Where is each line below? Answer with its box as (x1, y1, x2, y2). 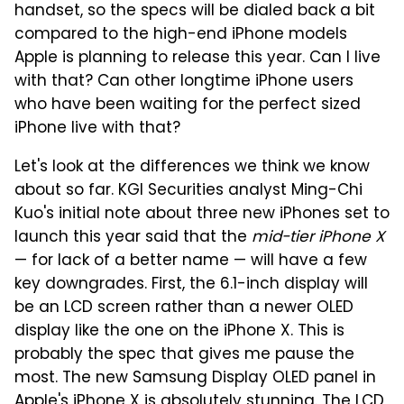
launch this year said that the (14, 225, 252, 251)
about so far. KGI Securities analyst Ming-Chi (14, 178, 363, 204)
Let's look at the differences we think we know (14, 154, 370, 180)
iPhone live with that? (14, 115, 180, 142)
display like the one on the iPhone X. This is (14, 318, 344, 344)
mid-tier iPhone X (252, 225, 385, 251)
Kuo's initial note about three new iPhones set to (14, 201, 390, 227)
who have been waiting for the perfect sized (14, 92, 361, 118)
